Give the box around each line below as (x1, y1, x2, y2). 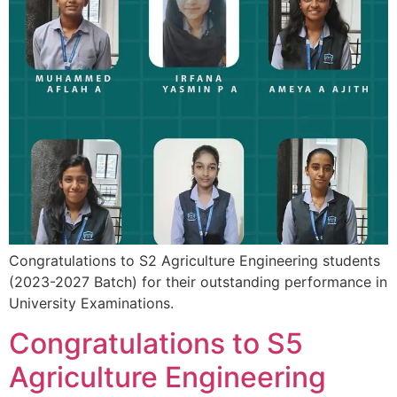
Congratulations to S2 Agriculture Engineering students (9, 252, 380, 270)
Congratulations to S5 (9, 325, 303, 361)
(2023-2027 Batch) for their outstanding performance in (9, 273, 387, 292)
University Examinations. (9, 294, 174, 313)
